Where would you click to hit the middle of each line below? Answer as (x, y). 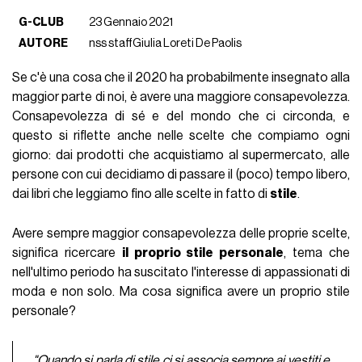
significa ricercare (67, 253)
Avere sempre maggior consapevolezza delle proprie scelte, (181, 234)
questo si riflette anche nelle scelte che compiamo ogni (181, 136)
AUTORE (44, 44)
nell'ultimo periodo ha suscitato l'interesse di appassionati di (181, 273)
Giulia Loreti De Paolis (187, 44)
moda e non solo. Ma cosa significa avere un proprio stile (181, 292)
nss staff (111, 44)
